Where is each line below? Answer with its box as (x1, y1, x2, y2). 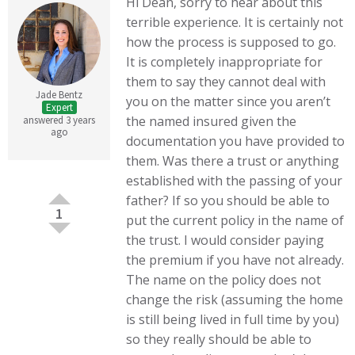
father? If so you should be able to (126, 192, 330, 209)
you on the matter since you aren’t (126, 93, 331, 110)
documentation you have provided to (126, 132, 345, 150)
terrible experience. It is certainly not (126, 13, 344, 31)
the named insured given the (126, 113, 297, 130)
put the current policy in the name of (126, 212, 345, 229)
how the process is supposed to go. (126, 33, 337, 51)
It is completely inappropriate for (126, 53, 323, 71)
